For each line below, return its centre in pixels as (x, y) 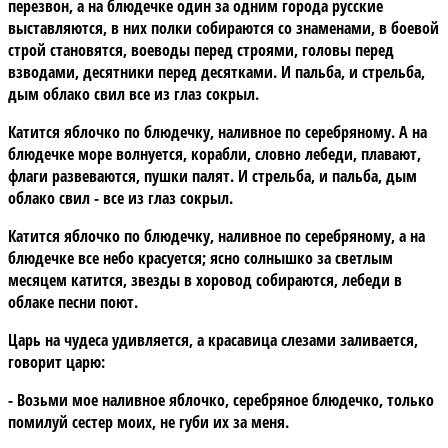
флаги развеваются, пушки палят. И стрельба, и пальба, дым (212, 175)
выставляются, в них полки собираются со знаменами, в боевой (223, 27)
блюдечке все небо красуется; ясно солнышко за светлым (200, 257)
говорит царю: (56, 361)
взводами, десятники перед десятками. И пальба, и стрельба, (216, 71)
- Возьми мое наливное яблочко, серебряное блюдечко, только (221, 399)
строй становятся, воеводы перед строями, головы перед (201, 49)
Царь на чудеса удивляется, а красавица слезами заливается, (213, 339)
